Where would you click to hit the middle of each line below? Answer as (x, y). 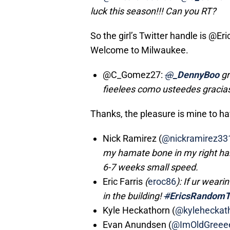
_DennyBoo (196, 75)
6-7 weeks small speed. (150, 167)
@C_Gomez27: (133, 75)
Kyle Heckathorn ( (139, 210)
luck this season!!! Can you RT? (153, 11)
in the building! (133, 196)
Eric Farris (123, 182)
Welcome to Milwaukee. (139, 50)
